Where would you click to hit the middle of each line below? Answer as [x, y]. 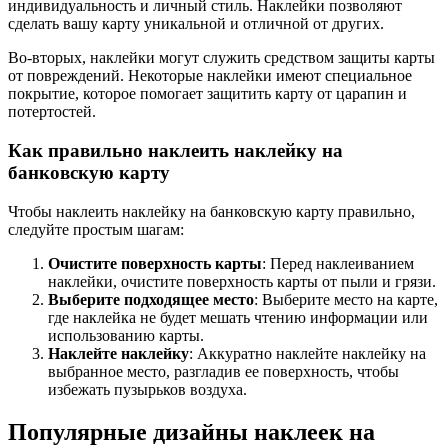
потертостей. [52, 112]
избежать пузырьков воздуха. [147, 389]
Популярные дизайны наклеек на [191, 431]
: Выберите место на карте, [346, 299]
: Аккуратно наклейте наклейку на [307, 353]
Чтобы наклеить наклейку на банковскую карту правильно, [211, 211]
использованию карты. [126, 335]
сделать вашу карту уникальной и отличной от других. [196, 24]
